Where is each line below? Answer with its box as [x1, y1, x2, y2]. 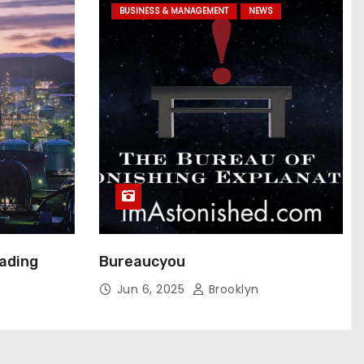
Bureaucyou [98, 253, 185, 271]
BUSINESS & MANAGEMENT [119, 5, 228, 17]
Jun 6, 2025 [116, 281, 188, 297]
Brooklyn [205, 281, 259, 297]
